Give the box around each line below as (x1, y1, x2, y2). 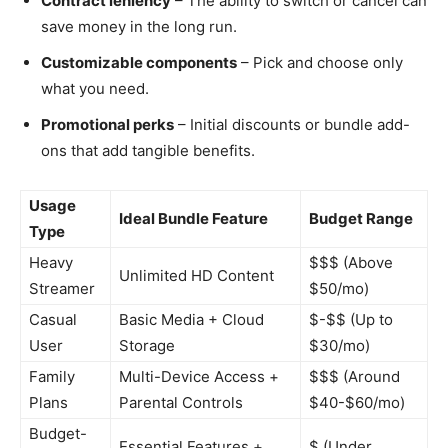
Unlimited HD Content (119, 266, 274, 285)
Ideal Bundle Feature (119, 209, 268, 228)
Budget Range (309, 209, 413, 228)
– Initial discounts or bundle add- (174, 115, 410, 134)
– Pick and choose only (237, 53, 403, 72)
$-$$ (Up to (309, 310, 393, 329)
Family (29, 367, 75, 386)
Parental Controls (119, 393, 243, 412)
